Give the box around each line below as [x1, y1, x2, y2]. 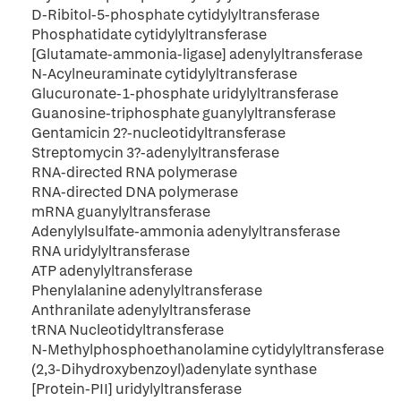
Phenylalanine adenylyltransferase [31, 281, 262, 300]
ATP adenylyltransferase [31, 261, 192, 280]
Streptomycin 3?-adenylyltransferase [31, 143, 279, 162]
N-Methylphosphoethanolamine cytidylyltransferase [31, 340, 384, 359]
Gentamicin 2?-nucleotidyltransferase [31, 124, 286, 142]
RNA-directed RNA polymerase [31, 163, 237, 182]
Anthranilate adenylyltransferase [31, 301, 251, 320]
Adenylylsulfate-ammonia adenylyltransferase [31, 222, 340, 241]
